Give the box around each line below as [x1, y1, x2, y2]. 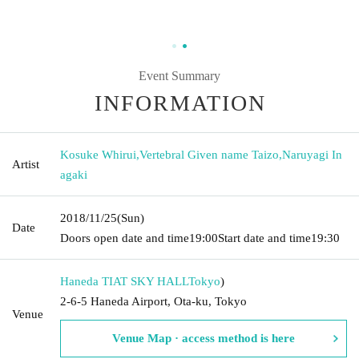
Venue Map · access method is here [112, 331, 295, 345]
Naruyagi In [282, 147, 342, 161]
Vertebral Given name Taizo [139, 147, 279, 161]
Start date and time [218, 231, 311, 244]
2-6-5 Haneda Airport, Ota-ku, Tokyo [60, 294, 247, 308]
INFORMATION [95, 90, 266, 115]
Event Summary [139, 68, 220, 83]
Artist [12, 157, 39, 171]
